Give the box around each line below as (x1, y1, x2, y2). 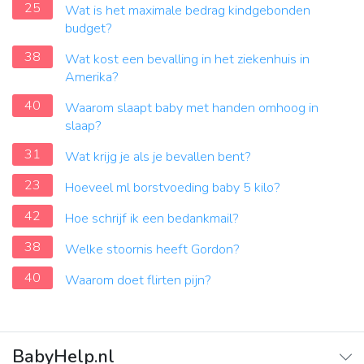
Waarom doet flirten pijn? (65, 271, 211, 290)
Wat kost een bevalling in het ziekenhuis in (65, 50, 310, 69)
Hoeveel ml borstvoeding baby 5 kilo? (65, 179, 280, 197)
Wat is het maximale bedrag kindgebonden (65, 2, 310, 20)
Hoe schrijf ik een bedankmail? (65, 210, 239, 228)
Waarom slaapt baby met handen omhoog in (65, 99, 318, 118)
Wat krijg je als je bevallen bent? (65, 148, 251, 167)
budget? (65, 19, 112, 38)
